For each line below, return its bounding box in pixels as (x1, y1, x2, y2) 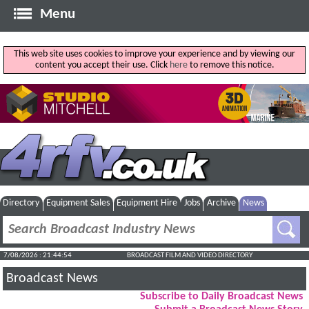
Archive (206, 197, 236, 208)
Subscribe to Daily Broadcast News (139, 291, 303, 303)
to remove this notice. (187, 60, 275, 71)
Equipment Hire (117, 197, 178, 208)
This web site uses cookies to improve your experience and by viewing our (14, 49, 295, 60)
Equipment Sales (46, 197, 110, 208)
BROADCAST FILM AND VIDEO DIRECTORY (127, 252, 253, 260)
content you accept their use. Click (34, 60, 170, 71)
